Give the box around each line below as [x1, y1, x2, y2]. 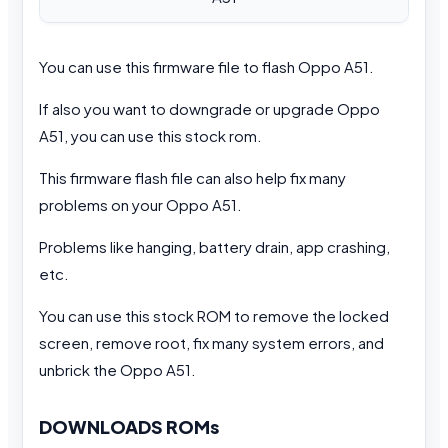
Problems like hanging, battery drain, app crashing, [39, 236, 390, 256]
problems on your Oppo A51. [39, 194, 242, 214]
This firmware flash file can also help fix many [39, 167, 346, 187]
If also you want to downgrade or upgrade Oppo [39, 98, 380, 118]
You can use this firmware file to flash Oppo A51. [39, 56, 374, 76]
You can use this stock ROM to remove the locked [39, 305, 389, 325]
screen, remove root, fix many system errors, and [39, 332, 384, 352]
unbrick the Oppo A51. [39, 359, 196, 379]
